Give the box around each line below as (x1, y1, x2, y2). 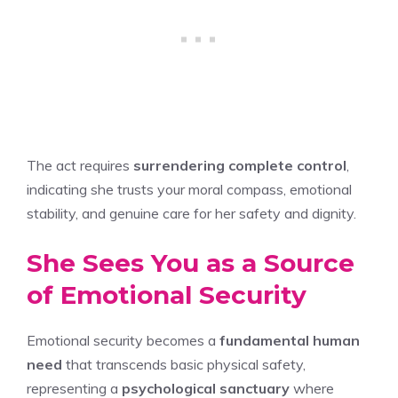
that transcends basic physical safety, (62, 354, 306, 373)
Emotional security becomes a (27, 330, 219, 349)
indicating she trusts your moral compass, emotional (27, 179, 352, 198)
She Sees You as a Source (27, 247, 354, 278)
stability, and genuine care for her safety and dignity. (27, 203, 356, 222)
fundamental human (219, 330, 360, 349)
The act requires (27, 155, 133, 174)
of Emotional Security (27, 279, 306, 310)
